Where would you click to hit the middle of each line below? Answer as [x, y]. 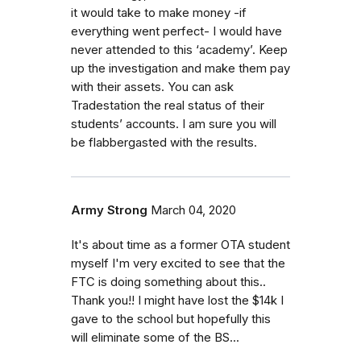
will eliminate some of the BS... [155, 337]
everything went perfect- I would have [176, 31]
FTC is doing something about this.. [168, 282]
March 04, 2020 [193, 210]
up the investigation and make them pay [180, 68]
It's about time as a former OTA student [180, 245]
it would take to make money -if [159, 12]
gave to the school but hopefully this [171, 319]
